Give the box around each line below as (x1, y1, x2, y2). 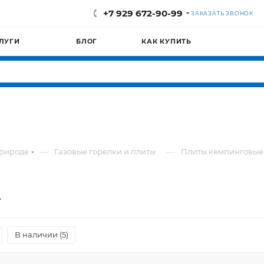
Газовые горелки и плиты (54, 147, 156, 156)
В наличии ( (15, 230, 62, 239)
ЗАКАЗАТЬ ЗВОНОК (191, 10, 253, 16)
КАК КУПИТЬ (141, 37, 192, 45)
